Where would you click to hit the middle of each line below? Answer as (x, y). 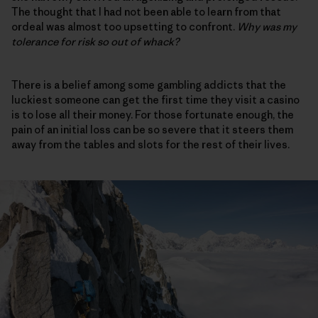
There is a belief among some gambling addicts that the (149, 84)
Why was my (267, 26)
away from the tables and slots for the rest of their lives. (150, 144)
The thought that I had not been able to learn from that (146, 11)
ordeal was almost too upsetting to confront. (124, 26)
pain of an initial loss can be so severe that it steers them (152, 129)
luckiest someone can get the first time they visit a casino (155, 99)
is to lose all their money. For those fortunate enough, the (153, 114)
